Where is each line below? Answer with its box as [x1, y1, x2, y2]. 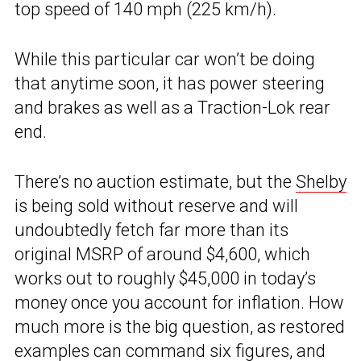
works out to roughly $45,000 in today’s [15, 268, 316, 289]
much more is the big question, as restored [15, 317, 345, 338]
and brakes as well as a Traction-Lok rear [15, 98, 330, 118]
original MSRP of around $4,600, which [15, 244, 310, 265]
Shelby [296, 172, 346, 193]
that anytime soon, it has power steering [15, 73, 325, 94]
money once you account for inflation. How [15, 293, 344, 313]
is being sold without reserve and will [15, 196, 298, 217]
